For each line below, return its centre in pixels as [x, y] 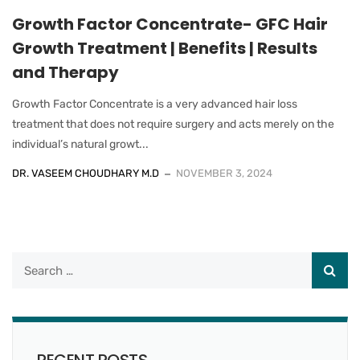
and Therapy [65, 73]
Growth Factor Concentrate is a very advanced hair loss [155, 104]
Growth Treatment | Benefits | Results [165, 49]
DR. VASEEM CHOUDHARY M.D [86, 174]
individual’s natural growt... [80, 145]
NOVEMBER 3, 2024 [224, 174]
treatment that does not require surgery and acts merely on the [173, 125]
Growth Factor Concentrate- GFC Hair [170, 25]
